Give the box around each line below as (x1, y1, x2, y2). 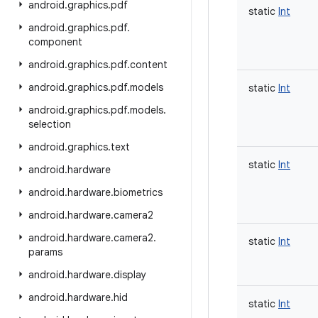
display (114, 268, 146, 281)
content (130, 58, 168, 71)
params (28, 246, 62, 258)
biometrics (114, 186, 163, 199)
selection (28, 118, 71, 131)
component (28, 35, 82, 48)
